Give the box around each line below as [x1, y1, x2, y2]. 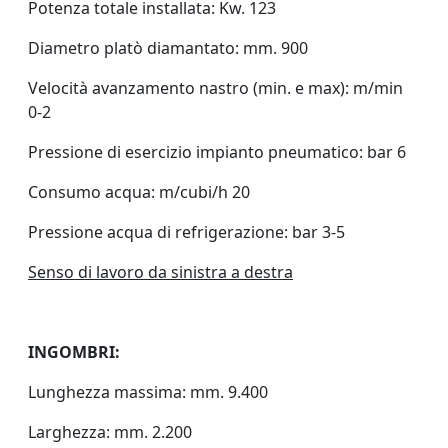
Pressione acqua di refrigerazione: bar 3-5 [28, 221, 345, 243]
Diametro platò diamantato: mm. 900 [28, 37, 308, 59]
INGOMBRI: [28, 341, 120, 363]
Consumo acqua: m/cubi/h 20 [28, 181, 250, 203]
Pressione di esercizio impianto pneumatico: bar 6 [28, 141, 406, 163]
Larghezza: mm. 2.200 [28, 421, 192, 443]
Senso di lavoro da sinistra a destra [28, 261, 293, 283]
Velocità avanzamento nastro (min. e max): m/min [28, 77, 403, 99]
